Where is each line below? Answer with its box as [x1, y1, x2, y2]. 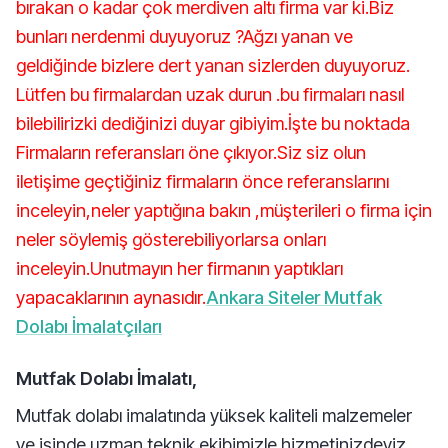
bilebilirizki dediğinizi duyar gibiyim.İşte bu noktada [16, 113, 410, 134]
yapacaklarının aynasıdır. [16, 287, 206, 308]
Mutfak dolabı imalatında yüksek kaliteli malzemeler [16, 405, 412, 426]
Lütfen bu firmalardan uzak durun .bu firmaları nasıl [16, 84, 404, 105]
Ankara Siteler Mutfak [206, 287, 382, 308]
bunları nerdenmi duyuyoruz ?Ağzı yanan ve [16, 26, 353, 47]
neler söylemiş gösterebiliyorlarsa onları [16, 229, 326, 250]
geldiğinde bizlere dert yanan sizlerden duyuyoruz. [16, 55, 410, 76]
